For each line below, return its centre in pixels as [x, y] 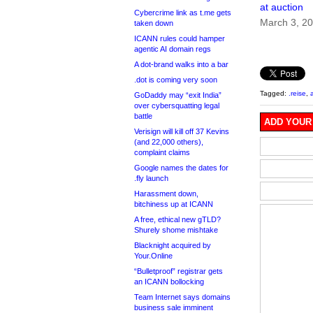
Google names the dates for [181, 168]
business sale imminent [174, 307]
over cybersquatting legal [177, 105]
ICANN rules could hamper [180, 38]
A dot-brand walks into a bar [181, 64]
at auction [282, 7]
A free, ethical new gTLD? [177, 219]
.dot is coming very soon [176, 80]
